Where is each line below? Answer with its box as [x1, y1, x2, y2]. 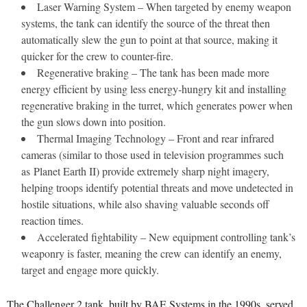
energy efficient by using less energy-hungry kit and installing [21, 82, 286, 96]
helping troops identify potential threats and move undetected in [21, 180, 293, 195]
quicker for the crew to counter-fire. [21, 49, 173, 63]
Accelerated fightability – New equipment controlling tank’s [37, 230, 295, 244]
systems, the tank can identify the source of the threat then [21, 16, 270, 30]
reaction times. [21, 213, 84, 228]
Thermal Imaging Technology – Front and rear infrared [37, 131, 274, 145]
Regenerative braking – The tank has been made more [37, 65, 269, 79]
